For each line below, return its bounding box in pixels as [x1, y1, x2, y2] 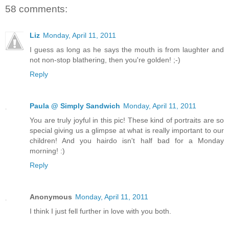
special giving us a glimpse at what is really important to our [30, 126, 224, 134]
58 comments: [5, 3, 67, 14]
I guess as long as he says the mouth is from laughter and [30, 45, 224, 54]
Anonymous [30, 192, 72, 201]
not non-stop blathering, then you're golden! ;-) [30, 55, 180, 64]
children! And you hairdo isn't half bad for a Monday [30, 136, 224, 145]
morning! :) [30, 146, 65, 155]
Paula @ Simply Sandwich [30, 101, 120, 110]
